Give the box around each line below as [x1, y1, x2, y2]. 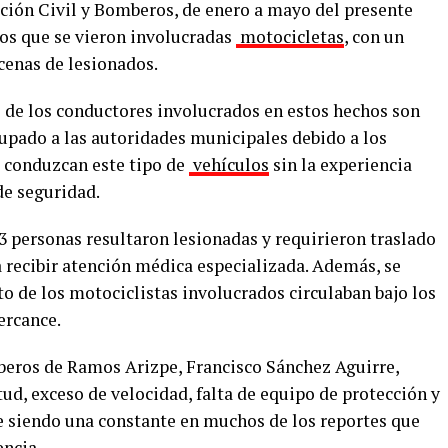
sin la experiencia [269, 153, 412, 176]
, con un [344, 25, 404, 48]
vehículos [189, 153, 269, 176]
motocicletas [236, 25, 344, 48]
